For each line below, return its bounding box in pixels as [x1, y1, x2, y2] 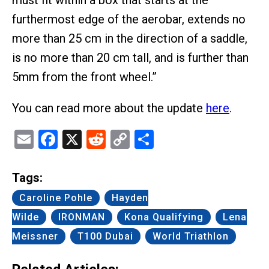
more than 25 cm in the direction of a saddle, [12, 31, 247, 46]
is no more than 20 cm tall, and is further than [12, 50, 249, 65]
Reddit [106, 128, 159, 151]
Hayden [112, 192, 148, 204]
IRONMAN [58, 211, 105, 223]
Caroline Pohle [19, 192, 92, 204]
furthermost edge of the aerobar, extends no [12, 12, 246, 27]
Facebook [58, 128, 138, 151]
